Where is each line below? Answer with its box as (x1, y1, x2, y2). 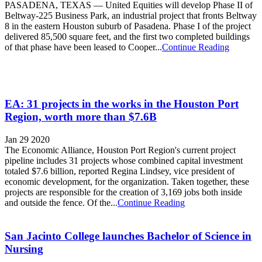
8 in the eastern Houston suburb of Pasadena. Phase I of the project (5, 21, 251, 32)
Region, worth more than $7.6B (5, 111, 157, 123)
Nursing (5, 242, 43, 255)
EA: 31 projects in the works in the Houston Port (5, 98, 239, 111)
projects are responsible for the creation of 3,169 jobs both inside (5, 187, 242, 197)
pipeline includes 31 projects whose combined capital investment (5, 155, 243, 166)
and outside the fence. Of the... (5, 197, 118, 208)
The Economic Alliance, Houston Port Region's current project (5, 144, 236, 155)
